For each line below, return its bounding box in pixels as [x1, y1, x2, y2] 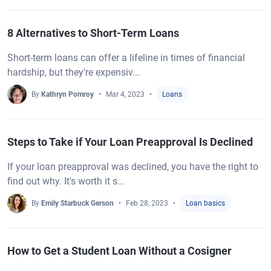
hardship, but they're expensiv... [7, 67, 140, 78]
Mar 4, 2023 [106, 90, 145, 99]
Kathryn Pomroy [41, 90, 94, 99]
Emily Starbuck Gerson [41, 199, 114, 207]
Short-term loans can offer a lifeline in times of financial [7, 52, 245, 64]
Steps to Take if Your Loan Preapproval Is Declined [7, 135, 253, 148]
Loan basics [186, 199, 225, 207]
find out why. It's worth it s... [7, 175, 125, 187]
